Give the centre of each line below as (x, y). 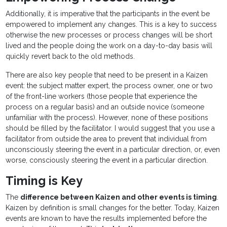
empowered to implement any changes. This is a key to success (111, 25)
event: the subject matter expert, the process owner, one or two (109, 86)
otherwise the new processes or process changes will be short (109, 35)
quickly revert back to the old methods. (70, 56)
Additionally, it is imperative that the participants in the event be (108, 14)
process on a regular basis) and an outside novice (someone (105, 107)
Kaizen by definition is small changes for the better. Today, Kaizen (113, 208)
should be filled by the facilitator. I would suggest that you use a (110, 128)
